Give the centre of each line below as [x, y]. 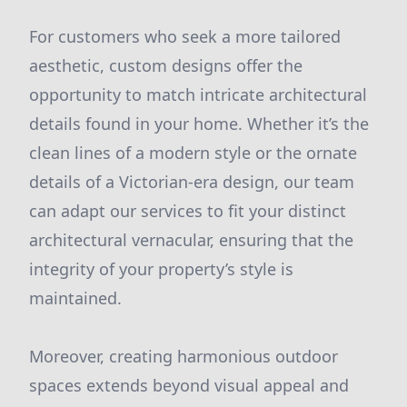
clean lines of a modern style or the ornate [193, 153]
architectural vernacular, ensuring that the [191, 240]
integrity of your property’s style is [161, 269]
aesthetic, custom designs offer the [166, 65]
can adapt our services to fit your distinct [188, 211]
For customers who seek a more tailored [185, 36]
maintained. [75, 298]
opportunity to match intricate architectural [198, 94]
